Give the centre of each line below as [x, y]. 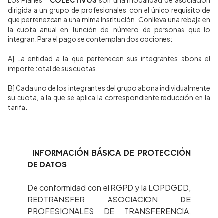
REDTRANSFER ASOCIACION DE [109, 199]
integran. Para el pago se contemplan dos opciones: [90, 39]
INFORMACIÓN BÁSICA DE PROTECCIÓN [111, 153]
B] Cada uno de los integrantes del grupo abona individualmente [109, 88]
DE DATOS [47, 164]
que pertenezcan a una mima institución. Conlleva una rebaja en [109, 19]
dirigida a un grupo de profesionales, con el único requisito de [109, 10]
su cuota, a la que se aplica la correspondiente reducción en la [109, 97]
